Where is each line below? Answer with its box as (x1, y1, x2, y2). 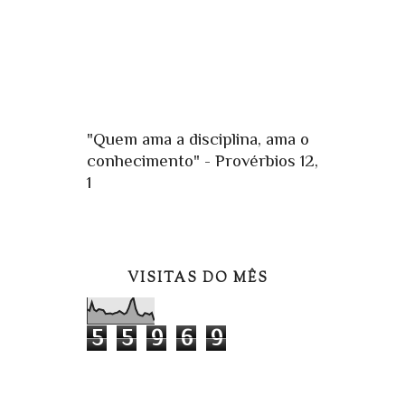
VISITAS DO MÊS (127, 269, 268, 289)
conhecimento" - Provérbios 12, (87, 151, 318, 171)
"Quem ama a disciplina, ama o (87, 129, 309, 149)
